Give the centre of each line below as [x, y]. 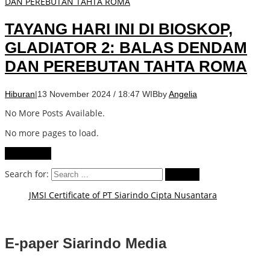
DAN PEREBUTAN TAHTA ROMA [126, 67]
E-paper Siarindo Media [86, 243]
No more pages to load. [52, 133]
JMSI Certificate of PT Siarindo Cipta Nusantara [123, 195]
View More [28, 153]
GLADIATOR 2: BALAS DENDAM [126, 48]
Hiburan [20, 94]
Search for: [27, 174]
